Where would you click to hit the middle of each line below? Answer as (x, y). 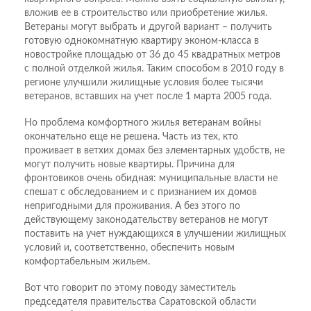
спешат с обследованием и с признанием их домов (141, 192)
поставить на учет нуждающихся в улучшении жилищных (155, 234)
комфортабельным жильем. (87, 261)
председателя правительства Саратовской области (140, 302)
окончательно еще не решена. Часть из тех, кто (131, 136)
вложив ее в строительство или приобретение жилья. (146, 13)
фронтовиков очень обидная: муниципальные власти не (151, 178)
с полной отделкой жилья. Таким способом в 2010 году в (154, 68)
